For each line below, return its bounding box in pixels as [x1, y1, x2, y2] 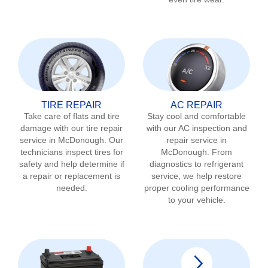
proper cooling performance [144, 182, 249, 193]
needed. [56, 182, 87, 193]
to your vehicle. [167, 194, 226, 205]
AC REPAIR [170, 99, 223, 110]
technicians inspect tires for [20, 147, 123, 157]
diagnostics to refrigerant [150, 159, 243, 169]
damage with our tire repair [20, 123, 123, 133]
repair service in [166, 135, 227, 145]
